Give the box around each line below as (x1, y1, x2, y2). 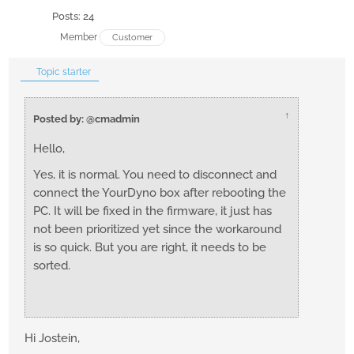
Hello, (33, 141, 65, 156)
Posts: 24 (52, 10, 94, 23)
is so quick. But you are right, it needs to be (33, 240, 266, 255)
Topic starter (34, 66, 91, 78)
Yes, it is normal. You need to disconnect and (33, 168, 277, 183)
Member (60, 32, 97, 43)
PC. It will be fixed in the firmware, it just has (33, 204, 272, 219)
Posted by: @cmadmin (33, 113, 140, 126)
